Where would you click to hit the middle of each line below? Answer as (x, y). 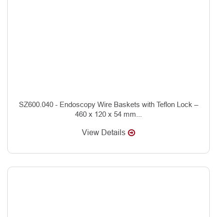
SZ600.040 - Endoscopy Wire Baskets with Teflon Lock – (108, 104)
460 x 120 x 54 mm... (108, 114)
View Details (104, 132)
